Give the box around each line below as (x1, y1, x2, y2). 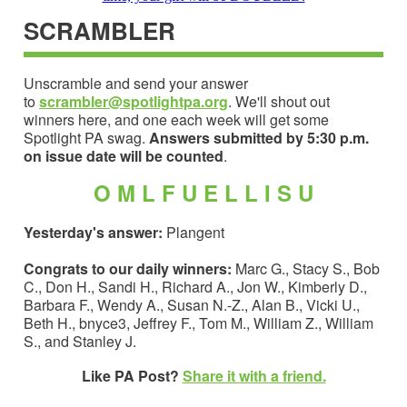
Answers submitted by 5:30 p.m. (149, 126, 369, 148)
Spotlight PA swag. (24, 126, 149, 148)
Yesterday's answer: (24, 221, 163, 243)
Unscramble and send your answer (24, 72, 248, 94)
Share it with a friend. (182, 364, 326, 386)
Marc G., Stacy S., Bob (235, 257, 380, 279)
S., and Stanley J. (24, 330, 136, 352)
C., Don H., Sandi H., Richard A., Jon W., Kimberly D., (24, 275, 367, 297)
